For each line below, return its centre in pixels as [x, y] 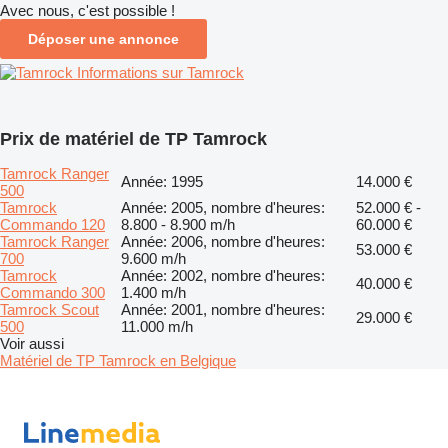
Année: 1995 [162, 181]
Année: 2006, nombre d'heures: [223, 241]
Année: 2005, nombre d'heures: [223, 207]
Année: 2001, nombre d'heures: [223, 309]
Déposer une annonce [103, 38]
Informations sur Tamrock [160, 72]
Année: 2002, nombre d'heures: [223, 275]
